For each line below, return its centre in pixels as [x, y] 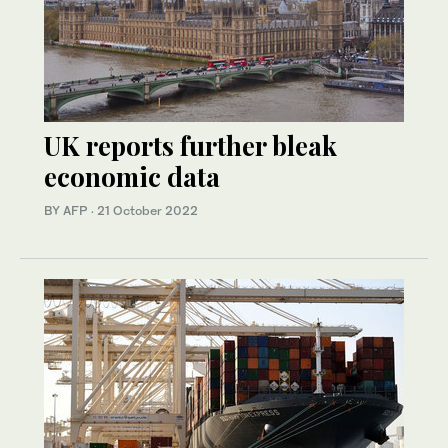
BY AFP [67, 211]
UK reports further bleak [190, 146]
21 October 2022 [147, 211]
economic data [132, 177]
